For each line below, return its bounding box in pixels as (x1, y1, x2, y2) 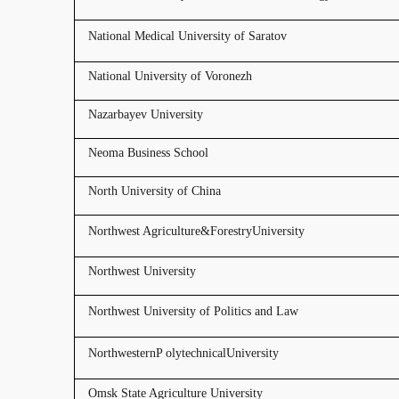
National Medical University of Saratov (88, 29, 287, 43)
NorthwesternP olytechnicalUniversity (88, 346, 279, 360)
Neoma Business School (88, 146, 208, 159)
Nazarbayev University (88, 108, 203, 121)
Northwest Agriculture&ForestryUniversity (88, 224, 305, 238)
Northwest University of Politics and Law (88, 305, 298, 318)
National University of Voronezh (88, 69, 252, 83)
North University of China (88, 184, 221, 198)
